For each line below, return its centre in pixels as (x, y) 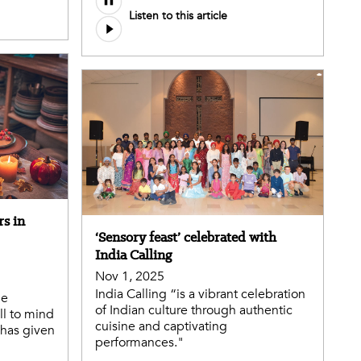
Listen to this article (178, 15)
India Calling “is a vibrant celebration (200, 294)
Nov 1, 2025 (130, 276)
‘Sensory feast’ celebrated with (186, 237)
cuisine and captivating (161, 326)
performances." (139, 342)
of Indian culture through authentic (194, 310)
